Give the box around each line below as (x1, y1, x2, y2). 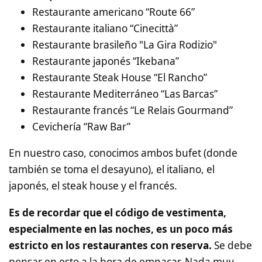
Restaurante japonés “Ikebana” (32, 54, 179, 68)
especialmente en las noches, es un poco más (9, 222, 233, 236)
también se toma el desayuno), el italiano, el (9, 163, 215, 177)
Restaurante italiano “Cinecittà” (32, 22, 178, 36)
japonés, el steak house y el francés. (9, 179, 177, 193)
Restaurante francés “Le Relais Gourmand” (32, 104, 233, 118)
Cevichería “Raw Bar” (32, 120, 130, 134)
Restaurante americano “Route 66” (32, 5, 195, 19)
